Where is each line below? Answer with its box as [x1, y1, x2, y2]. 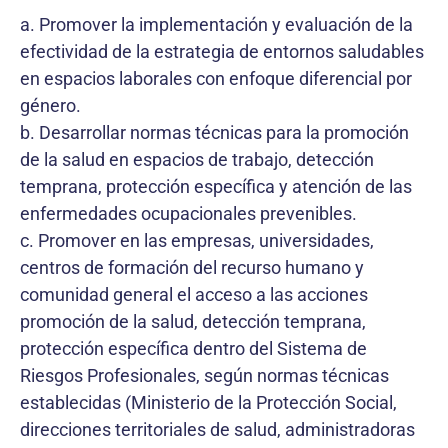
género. [20, 94, 81, 116]
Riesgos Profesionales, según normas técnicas [20, 364, 389, 386]
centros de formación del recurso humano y [20, 256, 364, 278]
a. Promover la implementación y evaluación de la [20, 13, 413, 35]
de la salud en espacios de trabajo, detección [20, 148, 374, 170]
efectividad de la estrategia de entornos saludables [20, 40, 424, 62]
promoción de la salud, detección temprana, [20, 310, 366, 332]
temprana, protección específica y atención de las [20, 175, 412, 197]
